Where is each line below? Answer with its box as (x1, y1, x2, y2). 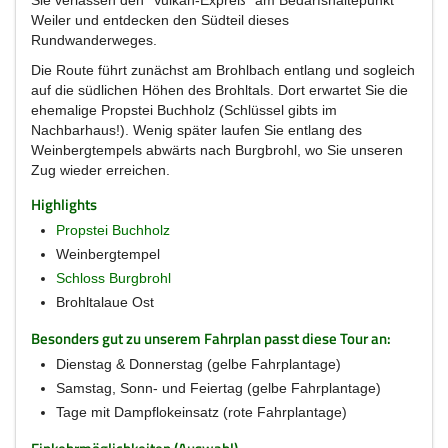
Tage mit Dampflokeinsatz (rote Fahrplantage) (56, 404, 347, 421)
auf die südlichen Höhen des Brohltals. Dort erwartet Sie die (31, 82, 408, 99)
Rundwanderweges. (31, 32, 157, 49)
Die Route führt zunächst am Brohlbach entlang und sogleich (31, 62, 415, 79)
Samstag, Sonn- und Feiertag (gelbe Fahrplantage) (56, 380, 381, 397)
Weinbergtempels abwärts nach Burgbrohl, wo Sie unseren (31, 142, 403, 159)
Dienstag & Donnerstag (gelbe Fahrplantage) (56, 356, 341, 373)
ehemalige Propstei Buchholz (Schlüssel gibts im (31, 102, 337, 119)
